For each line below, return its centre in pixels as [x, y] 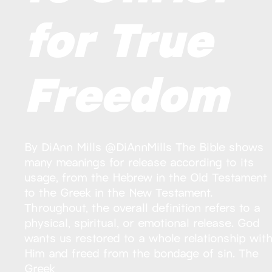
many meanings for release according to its [139, 161]
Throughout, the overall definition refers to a [143, 207]
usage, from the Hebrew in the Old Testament [146, 177]
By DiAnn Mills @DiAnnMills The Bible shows [144, 146]
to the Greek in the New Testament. [119, 192]
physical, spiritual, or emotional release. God [142, 222]
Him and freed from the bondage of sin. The [142, 253]
